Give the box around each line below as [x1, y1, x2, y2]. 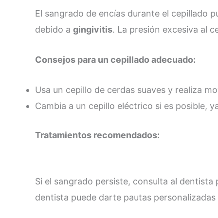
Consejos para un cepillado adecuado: [35, 54, 196, 65]
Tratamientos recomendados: [35, 129, 160, 140]
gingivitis [73, 24, 112, 35]
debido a [35, 24, 73, 35]
